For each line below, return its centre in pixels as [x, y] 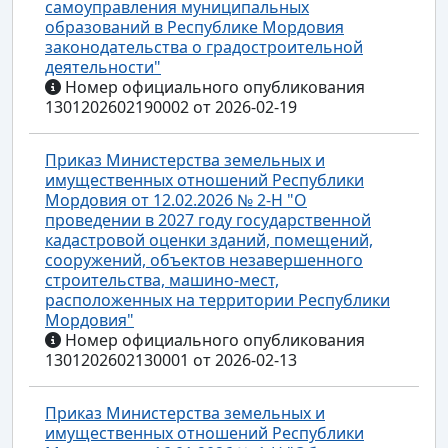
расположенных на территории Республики [217, 299]
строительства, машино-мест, [162, 279]
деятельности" [103, 66]
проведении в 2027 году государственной [208, 219]
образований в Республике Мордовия [194, 26]
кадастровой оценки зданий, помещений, [209, 239]
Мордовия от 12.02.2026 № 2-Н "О [176, 199]
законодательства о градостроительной [204, 46]
